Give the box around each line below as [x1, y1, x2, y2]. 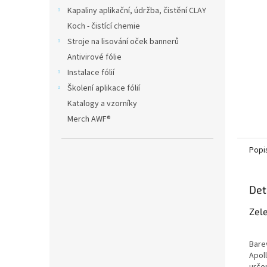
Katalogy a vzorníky [67, 98, 137, 110]
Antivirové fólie [67, 51, 122, 63]
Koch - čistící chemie [67, 20, 140, 32]
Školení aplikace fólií [67, 82, 140, 94]
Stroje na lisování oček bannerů [67, 36, 179, 48]
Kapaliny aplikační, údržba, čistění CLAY [67, 5, 206, 17]
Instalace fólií [67, 67, 114, 79]
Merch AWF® [67, 113, 111, 125]
